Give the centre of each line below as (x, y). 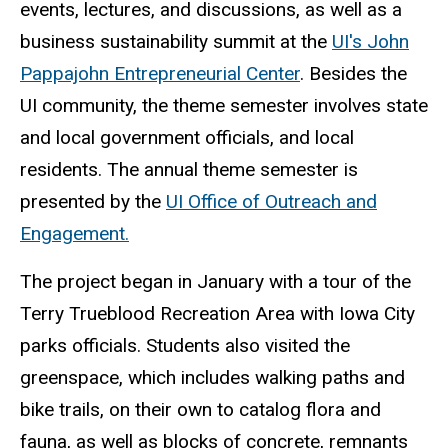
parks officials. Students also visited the (185, 346)
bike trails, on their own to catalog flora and (200, 410)
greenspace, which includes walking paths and (212, 378)
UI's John (370, 41)
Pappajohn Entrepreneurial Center (160, 73)
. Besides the (353, 73)
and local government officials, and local (187, 137)
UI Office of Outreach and (271, 201)
